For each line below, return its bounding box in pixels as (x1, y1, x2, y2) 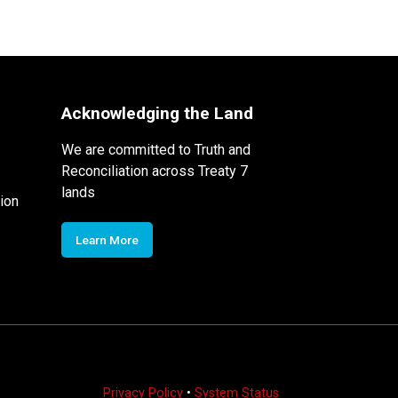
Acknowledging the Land (60, 102, 253, 123)
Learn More (75, 232, 139, 247)
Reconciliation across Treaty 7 (60, 162, 248, 179)
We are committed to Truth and (60, 140, 251, 158)
